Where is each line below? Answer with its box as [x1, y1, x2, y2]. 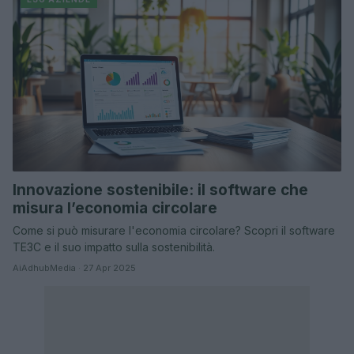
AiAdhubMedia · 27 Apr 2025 [13, 262, 136, 273]
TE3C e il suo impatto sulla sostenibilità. [13, 239, 215, 254]
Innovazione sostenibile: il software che [13, 180, 308, 199]
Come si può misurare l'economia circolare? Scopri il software [13, 223, 335, 237]
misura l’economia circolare [13, 198, 217, 217]
